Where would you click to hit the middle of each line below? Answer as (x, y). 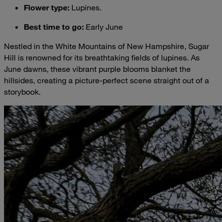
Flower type (46, 7)
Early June (103, 27)
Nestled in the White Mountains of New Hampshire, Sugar (107, 46)
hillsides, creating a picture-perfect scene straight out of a (107, 80)
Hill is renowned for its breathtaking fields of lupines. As (102, 57)
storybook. (22, 91)
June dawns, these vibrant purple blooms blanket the (97, 69)
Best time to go (53, 26)
